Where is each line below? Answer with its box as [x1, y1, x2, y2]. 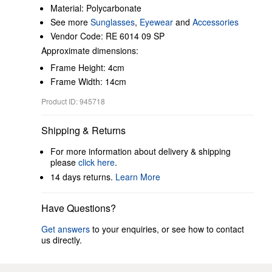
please [50, 156, 78, 168]
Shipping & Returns [41, 123, 126, 137]
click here [78, 156, 115, 168]
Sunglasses [90, 16, 135, 28]
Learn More [115, 171, 160, 183]
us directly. [41, 234, 82, 246]
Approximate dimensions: [41, 44, 138, 56]
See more [50, 16, 90, 28]
